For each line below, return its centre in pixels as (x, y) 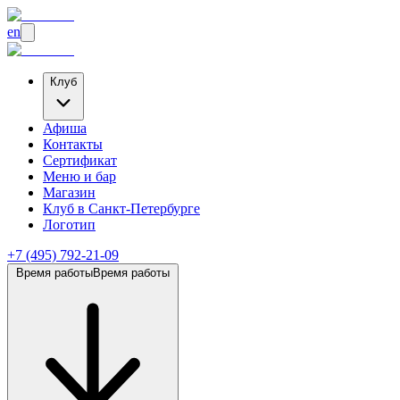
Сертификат (80, 160)
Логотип (69, 225)
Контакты (73, 144)
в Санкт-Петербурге (139, 208)
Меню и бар (79, 176)
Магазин (69, 192)
